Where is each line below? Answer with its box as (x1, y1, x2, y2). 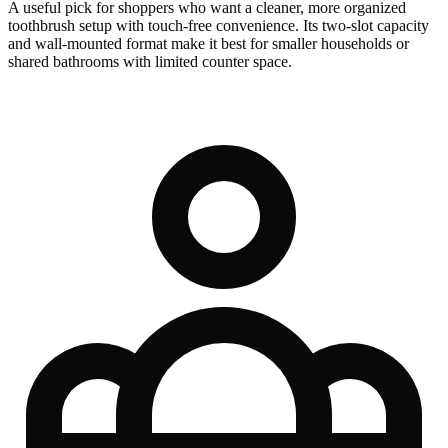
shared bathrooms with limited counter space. (8, 53, 292, 71)
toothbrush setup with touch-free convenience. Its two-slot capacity (8, 17, 429, 35)
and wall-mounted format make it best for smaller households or (8, 35, 409, 53)
